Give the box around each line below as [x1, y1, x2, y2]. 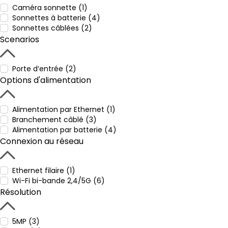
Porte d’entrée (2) [12, 64, 76, 74]
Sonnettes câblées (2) [12, 23, 92, 33]
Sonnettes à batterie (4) [12, 13, 100, 23]
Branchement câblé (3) [12, 115, 97, 125]
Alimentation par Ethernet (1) [12, 104, 116, 115]
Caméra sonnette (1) [12, 3, 88, 13]
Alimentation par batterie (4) [12, 125, 117, 135]
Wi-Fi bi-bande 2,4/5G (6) [12, 176, 105, 186]
